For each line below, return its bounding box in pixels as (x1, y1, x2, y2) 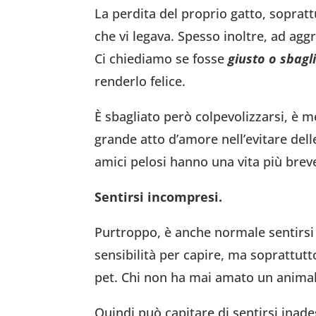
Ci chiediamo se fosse (95, 49, 225, 67)
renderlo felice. (95, 72, 186, 90)
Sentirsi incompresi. (95, 188, 223, 205)
